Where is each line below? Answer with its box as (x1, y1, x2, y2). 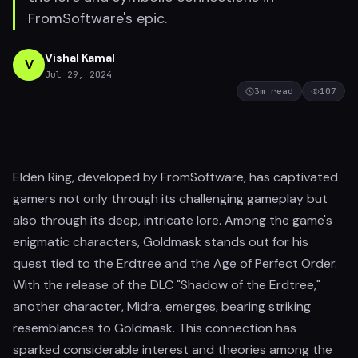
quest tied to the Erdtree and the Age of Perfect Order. (13, 255, 337, 272)
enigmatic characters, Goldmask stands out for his (13, 233, 308, 250)
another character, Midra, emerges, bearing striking (13, 298, 311, 315)
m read (260, 86, 293, 97)
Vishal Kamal (45, 50, 115, 65)
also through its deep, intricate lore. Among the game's (13, 212, 332, 229)
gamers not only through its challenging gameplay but (13, 190, 328, 207)
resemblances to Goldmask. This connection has (13, 320, 296, 336)
